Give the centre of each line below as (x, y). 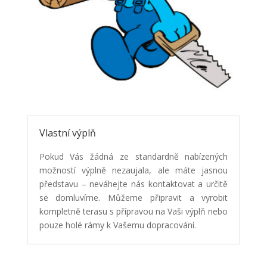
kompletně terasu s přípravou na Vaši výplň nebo (133, 212)
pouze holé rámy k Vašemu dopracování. (117, 225)
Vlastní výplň (67, 133)
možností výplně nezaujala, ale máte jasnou (133, 170)
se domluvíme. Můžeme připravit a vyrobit (133, 198)
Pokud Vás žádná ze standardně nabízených (133, 157)
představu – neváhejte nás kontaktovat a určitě (133, 184)
